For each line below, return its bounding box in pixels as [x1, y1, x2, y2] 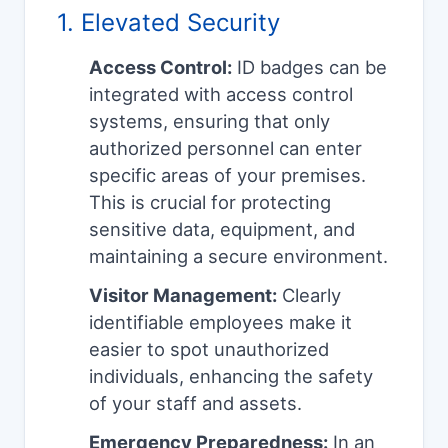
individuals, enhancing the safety [89, 365, 373, 388]
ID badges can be [232, 56, 387, 79]
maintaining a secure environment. [89, 245, 388, 268]
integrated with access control [89, 83, 353, 106]
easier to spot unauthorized [89, 338, 329, 361]
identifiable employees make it [89, 311, 352, 334]
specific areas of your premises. [89, 164, 366, 187]
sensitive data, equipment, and [89, 218, 355, 241]
